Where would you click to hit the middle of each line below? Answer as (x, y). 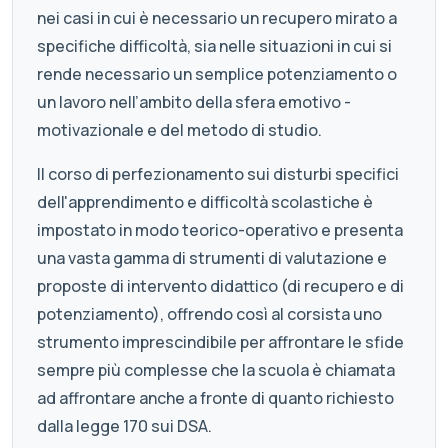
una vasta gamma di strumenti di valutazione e (212, 258)
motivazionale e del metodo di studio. (179, 130)
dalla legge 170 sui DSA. (124, 426)
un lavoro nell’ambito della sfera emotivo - (194, 102)
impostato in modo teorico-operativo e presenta (220, 230)
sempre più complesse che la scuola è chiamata (216, 370)
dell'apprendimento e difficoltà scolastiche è (205, 202)
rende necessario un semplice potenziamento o (217, 74)
